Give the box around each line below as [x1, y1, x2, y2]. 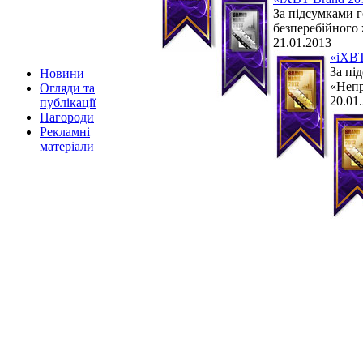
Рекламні [40, 125, 90, 139]
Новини [40, 66, 84, 80]
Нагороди [40, 110, 94, 124]
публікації [40, 96, 96, 109]
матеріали [40, 139, 94, 153]
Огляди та [40, 81, 95, 95]
